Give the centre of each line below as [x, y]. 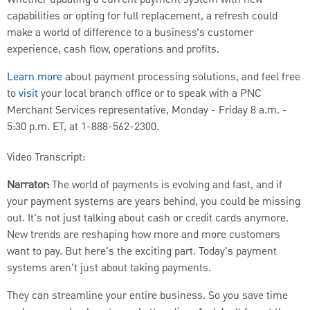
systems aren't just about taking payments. [109, 269]
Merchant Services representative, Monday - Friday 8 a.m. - [147, 111]
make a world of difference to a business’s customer [130, 34]
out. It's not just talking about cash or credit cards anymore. [148, 219]
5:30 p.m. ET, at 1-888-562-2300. [83, 128]
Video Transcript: [46, 158]
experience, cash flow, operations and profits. [113, 50]
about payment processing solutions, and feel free [181, 78]
